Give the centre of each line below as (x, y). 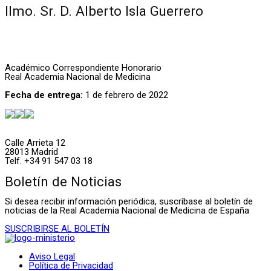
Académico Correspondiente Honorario (83, 68)
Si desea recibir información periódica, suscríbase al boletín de (129, 202)
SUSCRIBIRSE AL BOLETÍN (57, 229)
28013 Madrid (31, 152)
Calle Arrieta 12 (35, 143)
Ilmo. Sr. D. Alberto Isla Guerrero (104, 11)
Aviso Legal (52, 257)
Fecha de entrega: (44, 95)
